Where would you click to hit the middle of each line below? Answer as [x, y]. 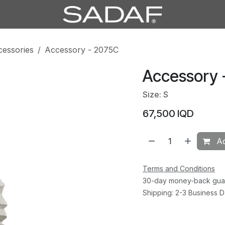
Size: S [155, 94]
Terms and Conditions [179, 168]
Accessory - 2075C [82, 49]
